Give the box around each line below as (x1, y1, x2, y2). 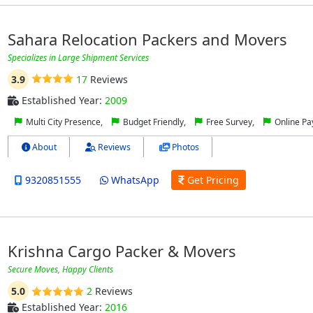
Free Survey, (203, 115, 256, 128)
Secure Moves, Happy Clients (7, 263, 113, 276)
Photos (169, 140, 199, 153)
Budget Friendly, (120, 115, 188, 128)
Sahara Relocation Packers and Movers (7, 28, 287, 50)
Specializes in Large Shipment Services (7, 51, 149, 64)
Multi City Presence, (23, 115, 105, 128)
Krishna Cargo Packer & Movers (7, 240, 236, 262)
